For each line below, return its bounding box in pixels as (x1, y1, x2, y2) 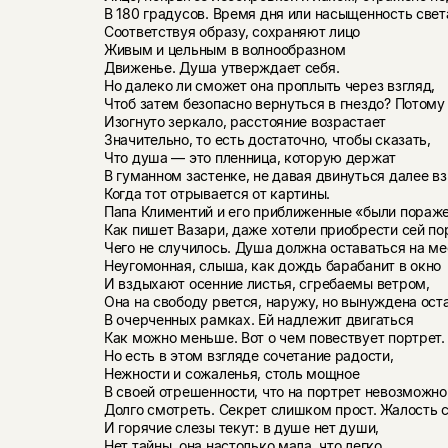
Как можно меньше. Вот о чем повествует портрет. (103, 328, 445, 346)
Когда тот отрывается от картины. (103, 184, 331, 202)
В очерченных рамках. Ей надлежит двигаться (103, 310, 414, 328)
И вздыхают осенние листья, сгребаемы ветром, (103, 274, 430, 292)
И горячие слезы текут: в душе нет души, (103, 418, 380, 436)
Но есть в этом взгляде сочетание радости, (103, 346, 394, 364)
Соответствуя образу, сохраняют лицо (103, 22, 361, 40)
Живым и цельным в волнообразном (103, 40, 346, 58)
